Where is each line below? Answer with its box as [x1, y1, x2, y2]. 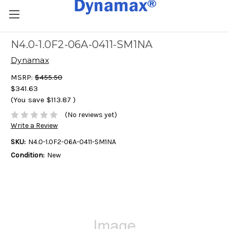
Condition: [11, 151, 44, 160]
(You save [11, 95, 44, 104]
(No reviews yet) [64, 110, 117, 120]
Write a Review [11, 121, 58, 130]
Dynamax [11, 55, 49, 65]
